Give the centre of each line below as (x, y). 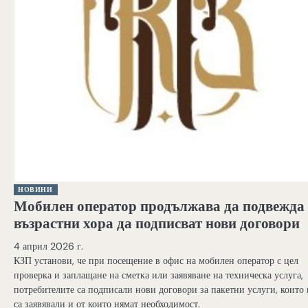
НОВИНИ (35, 189)
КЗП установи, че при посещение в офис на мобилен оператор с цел (156, 260)
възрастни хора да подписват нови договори (157, 223)
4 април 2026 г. (48, 246)
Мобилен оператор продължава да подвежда (159, 206)
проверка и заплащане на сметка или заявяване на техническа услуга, (158, 275)
